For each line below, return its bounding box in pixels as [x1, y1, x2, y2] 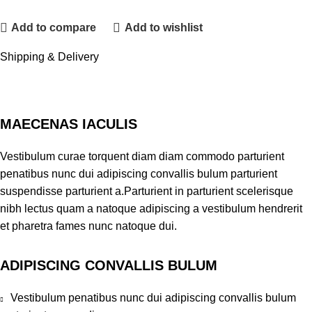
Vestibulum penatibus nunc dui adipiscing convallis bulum [10, 291, 296, 304]
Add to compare [11, 22, 97, 34]
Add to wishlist [124, 22, 203, 34]
